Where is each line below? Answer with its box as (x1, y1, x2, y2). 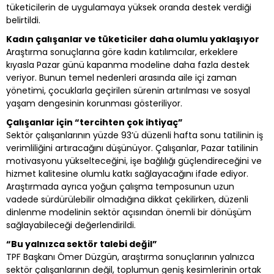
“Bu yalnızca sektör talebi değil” (6, 237, 157, 250)
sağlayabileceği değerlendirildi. (6, 218, 136, 231)
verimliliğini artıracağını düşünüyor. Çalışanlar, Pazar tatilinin (6, 141, 258, 154)
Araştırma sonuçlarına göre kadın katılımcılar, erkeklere (6, 45, 238, 58)
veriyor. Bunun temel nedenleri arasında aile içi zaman (6, 71, 237, 84)
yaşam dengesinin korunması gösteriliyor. (6, 97, 182, 109)
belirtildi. (6, 13, 40, 26)
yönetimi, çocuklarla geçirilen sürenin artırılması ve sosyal (6, 84, 250, 97)
